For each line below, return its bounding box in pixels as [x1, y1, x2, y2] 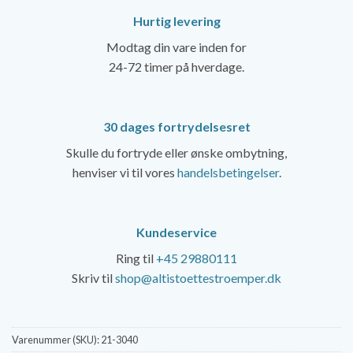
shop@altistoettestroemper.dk [115, 269, 281, 285]
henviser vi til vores [72, 164, 177, 180]
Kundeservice [136, 224, 217, 240]
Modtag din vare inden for [106, 39, 247, 55]
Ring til [116, 250, 156, 266]
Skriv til [72, 269, 115, 285]
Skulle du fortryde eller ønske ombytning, [66, 144, 287, 160]
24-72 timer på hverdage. [109, 59, 244, 75]
